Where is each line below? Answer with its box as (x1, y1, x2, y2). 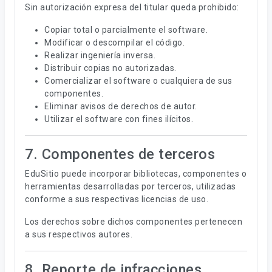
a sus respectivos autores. (25, 229, 132, 239)
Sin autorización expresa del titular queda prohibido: (25, 2, 239, 12)
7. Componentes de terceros (25, 146, 215, 163)
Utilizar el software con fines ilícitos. (44, 114, 193, 124)
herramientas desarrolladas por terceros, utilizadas (25, 182, 236, 191)
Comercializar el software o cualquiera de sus (44, 76, 233, 86)
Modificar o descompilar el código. (44, 38, 185, 47)
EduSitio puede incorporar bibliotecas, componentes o (25, 169, 246, 178)
